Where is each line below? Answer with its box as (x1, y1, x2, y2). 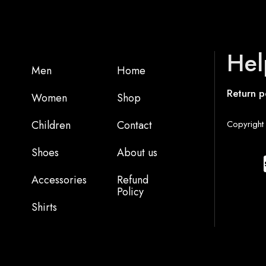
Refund (116, 172, 148, 188)
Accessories (31, 172, 87, 188)
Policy (116, 184, 144, 199)
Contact (116, 118, 152, 133)
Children (31, 118, 71, 133)
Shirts (31, 199, 57, 215)
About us (116, 145, 157, 160)
